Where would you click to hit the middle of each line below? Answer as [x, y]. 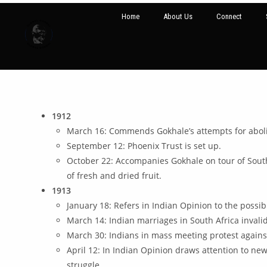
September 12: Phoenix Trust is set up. [144, 146]
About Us [178, 16]
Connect [229, 16]
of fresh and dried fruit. [114, 176]
